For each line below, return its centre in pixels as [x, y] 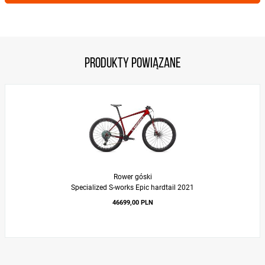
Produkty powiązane [132, 64]
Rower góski [132, 177]
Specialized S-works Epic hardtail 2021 [132, 188]
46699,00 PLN [132, 203]
